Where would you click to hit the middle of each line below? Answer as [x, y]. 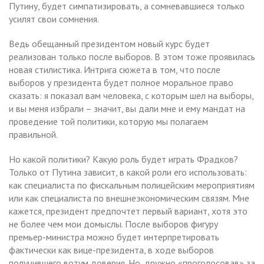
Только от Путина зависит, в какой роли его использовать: [128, 172]
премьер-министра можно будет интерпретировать [114, 237]
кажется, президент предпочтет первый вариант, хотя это [128, 211]
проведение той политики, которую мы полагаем [108, 121]
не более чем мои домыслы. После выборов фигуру [113, 224]
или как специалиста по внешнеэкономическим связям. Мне [129, 198]
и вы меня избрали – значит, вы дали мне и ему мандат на [127, 108]
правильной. [33, 134]
